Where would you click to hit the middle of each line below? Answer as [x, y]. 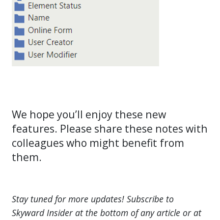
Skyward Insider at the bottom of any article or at [107, 213]
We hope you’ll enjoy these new [89, 114]
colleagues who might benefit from [98, 143]
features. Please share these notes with [110, 129]
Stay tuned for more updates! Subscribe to [93, 199]
